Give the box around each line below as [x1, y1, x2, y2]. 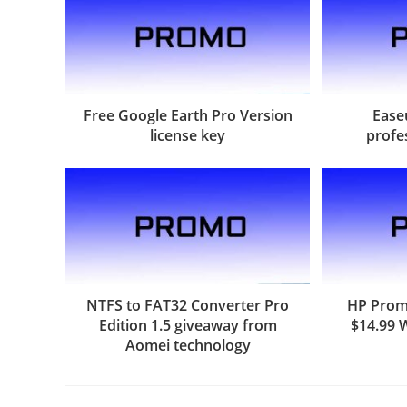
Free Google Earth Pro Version [83, 105, 293, 126]
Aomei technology [124, 334, 251, 355]
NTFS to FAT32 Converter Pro [86, 294, 290, 315]
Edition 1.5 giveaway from [98, 314, 277, 335]
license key [150, 125, 226, 146]
